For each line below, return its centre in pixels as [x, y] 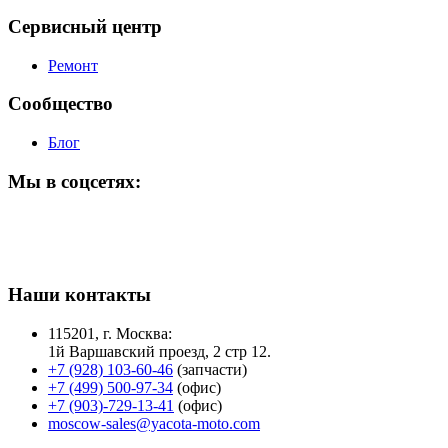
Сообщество [60, 104]
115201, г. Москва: [110, 334]
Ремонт [73, 65]
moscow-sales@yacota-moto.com [154, 424]
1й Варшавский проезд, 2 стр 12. [159, 352]
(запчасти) [210, 370]
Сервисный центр [85, 27]
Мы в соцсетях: [74, 181]
